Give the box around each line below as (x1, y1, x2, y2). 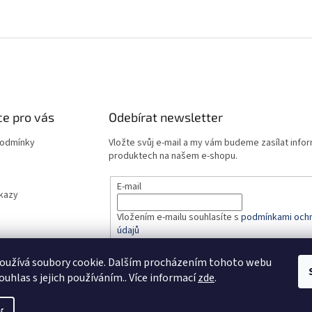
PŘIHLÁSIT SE (127, 256, 187, 269)
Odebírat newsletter (108, 109, 223, 125)
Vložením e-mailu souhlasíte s (116, 210, 241, 224)
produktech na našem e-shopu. (108, 149, 237, 163)
